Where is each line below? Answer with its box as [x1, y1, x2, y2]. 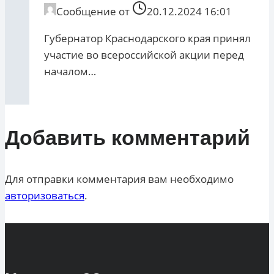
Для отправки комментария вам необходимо [5, 172, 234, 187]
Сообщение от [56, 4, 130, 19]
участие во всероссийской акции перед [44, 48, 244, 62]
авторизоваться [5, 188, 84, 203]
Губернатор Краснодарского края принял [44, 31, 251, 46]
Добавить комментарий [5, 126, 250, 150]
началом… [44, 64, 96, 79]
